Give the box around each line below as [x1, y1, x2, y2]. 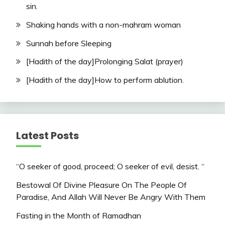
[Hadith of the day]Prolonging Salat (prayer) [26, 56, 183, 67]
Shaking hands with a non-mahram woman [26, 19, 181, 30]
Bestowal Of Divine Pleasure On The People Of [16, 179, 187, 190]
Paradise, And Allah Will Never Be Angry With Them [16, 191, 205, 202]
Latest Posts [16, 129, 79, 143]
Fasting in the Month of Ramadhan [16, 210, 141, 220]
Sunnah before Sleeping [26, 38, 111, 48]
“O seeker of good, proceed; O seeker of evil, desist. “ [16, 161, 204, 172]
